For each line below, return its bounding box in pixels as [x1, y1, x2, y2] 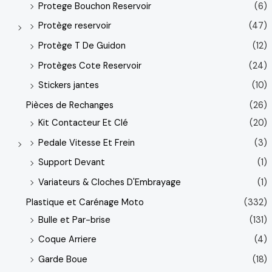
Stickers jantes [38, 80, 99, 92]
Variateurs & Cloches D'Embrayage [38, 176, 181, 188]
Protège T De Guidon [38, 40, 126, 52]
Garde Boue [38, 253, 87, 265]
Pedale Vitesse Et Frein [38, 137, 135, 149]
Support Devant [38, 157, 105, 169]
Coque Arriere [38, 234, 97, 246]
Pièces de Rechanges [25, 100, 114, 112]
